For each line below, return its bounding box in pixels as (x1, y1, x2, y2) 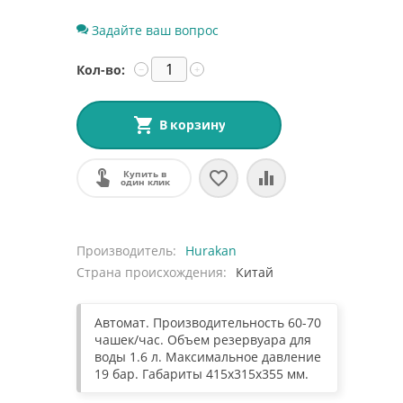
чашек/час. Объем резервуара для (94, 331, 312, 348)
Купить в (123, 167, 167, 180)
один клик (120, 175, 170, 188)
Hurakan (185, 242, 237, 259)
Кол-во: (76, 61, 126, 78)
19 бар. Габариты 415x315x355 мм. (94, 365, 309, 382)
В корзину (158, 116, 226, 133)
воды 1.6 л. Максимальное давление (94, 348, 322, 365)
